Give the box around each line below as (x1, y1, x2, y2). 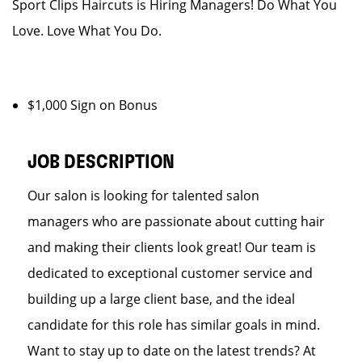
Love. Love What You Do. (12, 22, 162, 40)
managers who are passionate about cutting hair (27, 213, 325, 230)
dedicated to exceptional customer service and (27, 264, 313, 282)
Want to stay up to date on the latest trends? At (27, 342, 316, 360)
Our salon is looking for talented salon (27, 187, 259, 204)
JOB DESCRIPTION (27, 153, 175, 172)
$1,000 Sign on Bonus (27, 96, 158, 114)
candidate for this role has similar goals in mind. (27, 316, 320, 334)
